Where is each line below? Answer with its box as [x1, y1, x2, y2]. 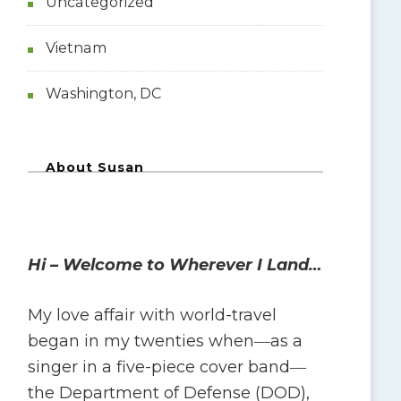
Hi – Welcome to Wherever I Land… [27, 254, 321, 275]
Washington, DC [45, 84, 161, 102]
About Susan [45, 158, 144, 175]
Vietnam [45, 38, 107, 56]
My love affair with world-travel [27, 304, 277, 325]
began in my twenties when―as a [27, 330, 303, 351]
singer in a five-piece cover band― [27, 356, 306, 377]
